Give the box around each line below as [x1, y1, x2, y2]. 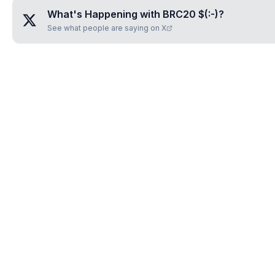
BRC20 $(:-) [163, 8, 219, 20]
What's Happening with [47, 8, 163, 20]
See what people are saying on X [47, 23, 166, 33]
